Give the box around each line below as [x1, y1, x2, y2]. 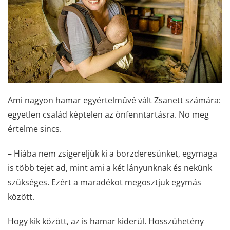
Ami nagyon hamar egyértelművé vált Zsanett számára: [8, 94, 221, 106]
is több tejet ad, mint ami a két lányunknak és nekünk [8, 162, 212, 174]
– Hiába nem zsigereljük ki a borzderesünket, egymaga [8, 147, 217, 159]
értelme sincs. [8, 123, 62, 135]
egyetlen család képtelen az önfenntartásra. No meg [8, 108, 209, 120]
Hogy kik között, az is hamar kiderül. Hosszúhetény [8, 215, 204, 227]
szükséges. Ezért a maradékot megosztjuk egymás [8, 176, 201, 188]
